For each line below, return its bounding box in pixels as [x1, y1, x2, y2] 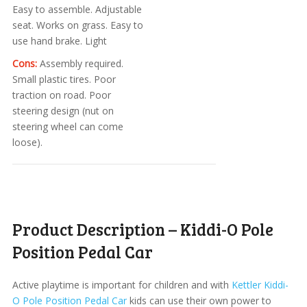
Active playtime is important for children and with [12, 278, 232, 291]
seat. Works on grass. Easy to [12, 19, 143, 32]
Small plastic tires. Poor [12, 73, 116, 86]
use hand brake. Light [12, 34, 107, 47]
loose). [12, 136, 42, 149]
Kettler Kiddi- [231, 278, 288, 291]
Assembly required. [39, 57, 123, 70]
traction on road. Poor [12, 88, 111, 101]
